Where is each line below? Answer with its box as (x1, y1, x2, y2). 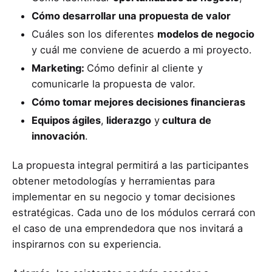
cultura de (160, 114, 211, 127)
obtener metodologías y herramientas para (12, 175, 215, 188)
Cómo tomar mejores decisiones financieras (32, 96, 248, 109)
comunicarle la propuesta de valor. (32, 78, 199, 90)
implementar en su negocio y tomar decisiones (12, 191, 236, 203)
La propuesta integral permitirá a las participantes (12, 159, 249, 172)
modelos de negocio (157, 28, 254, 41)
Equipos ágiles (32, 114, 101, 127)
